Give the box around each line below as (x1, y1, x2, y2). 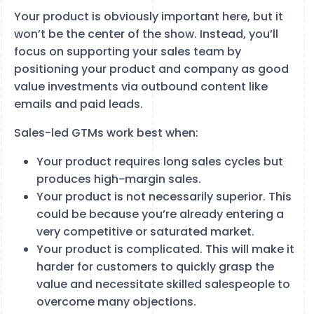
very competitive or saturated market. (36, 223, 254, 240)
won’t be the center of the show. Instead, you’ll (14, 25, 278, 42)
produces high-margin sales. (36, 170, 201, 187)
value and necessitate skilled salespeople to (36, 275, 290, 292)
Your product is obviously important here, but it (14, 8, 283, 25)
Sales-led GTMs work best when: (14, 124, 198, 141)
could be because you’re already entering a (36, 205, 284, 222)
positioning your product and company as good (14, 60, 289, 77)
